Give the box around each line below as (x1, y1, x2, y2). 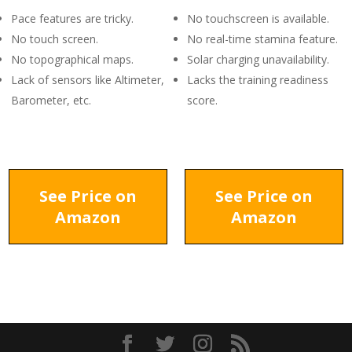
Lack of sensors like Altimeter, (11, 72, 164, 87)
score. (187, 93, 218, 108)
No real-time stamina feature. (187, 31, 338, 46)
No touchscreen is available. (187, 11, 329, 26)
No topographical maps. (11, 52, 134, 67)
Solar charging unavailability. (187, 52, 329, 67)
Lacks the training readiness (187, 72, 328, 87)
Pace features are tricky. (11, 11, 134, 26)
